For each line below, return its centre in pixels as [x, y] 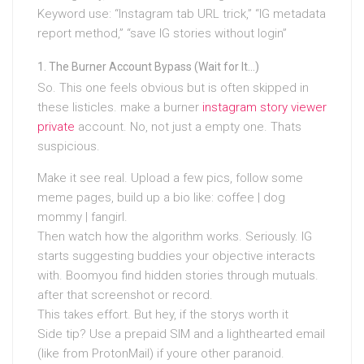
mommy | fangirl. [82, 217]
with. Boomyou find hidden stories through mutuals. [178, 276]
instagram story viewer [264, 108]
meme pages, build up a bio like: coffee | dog [161, 198]
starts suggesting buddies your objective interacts [176, 256]
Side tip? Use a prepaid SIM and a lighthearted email [181, 334]
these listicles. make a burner [120, 108]
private [56, 127]
